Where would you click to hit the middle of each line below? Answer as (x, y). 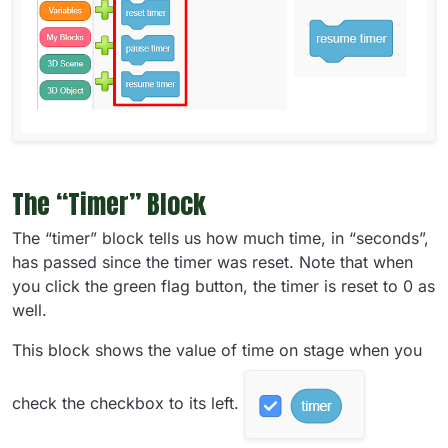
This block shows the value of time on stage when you (217, 349)
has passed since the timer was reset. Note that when (212, 261)
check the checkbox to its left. (128, 402)
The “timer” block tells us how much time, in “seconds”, (220, 237)
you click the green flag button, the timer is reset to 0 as (223, 285)
